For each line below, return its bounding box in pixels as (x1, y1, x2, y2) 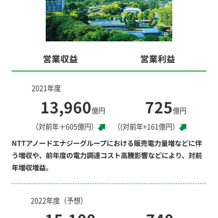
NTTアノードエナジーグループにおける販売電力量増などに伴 (11, 138, 202, 148)
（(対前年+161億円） (113, 121, 180, 132)
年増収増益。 (11, 162, 53, 173)
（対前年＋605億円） (32, 121, 98, 132)
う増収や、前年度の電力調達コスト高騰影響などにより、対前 (11, 150, 202, 161)
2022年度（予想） (30, 195, 87, 206)
